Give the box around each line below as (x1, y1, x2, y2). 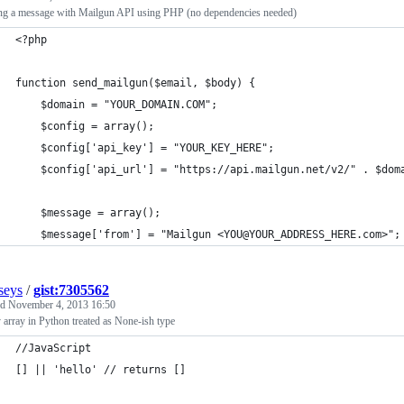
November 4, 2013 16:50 (8, 298, 115, 311)
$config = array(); (41, 120, 154, 133)
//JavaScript (15, 342, 91, 354)
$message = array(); (41, 207, 161, 219)
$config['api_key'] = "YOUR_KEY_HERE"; (41, 142, 274, 154)
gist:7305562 (33, 282, 109, 298)
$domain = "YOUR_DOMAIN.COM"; (41, 98, 217, 111)
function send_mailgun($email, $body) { (15, 77, 255, 89)
